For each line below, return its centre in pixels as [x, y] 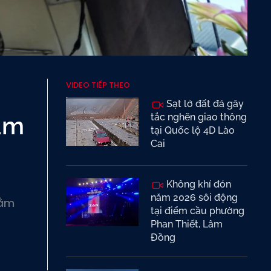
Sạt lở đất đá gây [204, 104]
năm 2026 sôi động [194, 198]
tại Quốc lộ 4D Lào [193, 130]
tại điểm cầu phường [198, 211]
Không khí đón [198, 184]
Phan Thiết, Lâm [187, 224]
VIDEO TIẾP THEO [98, 85]
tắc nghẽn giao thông [199, 117]
